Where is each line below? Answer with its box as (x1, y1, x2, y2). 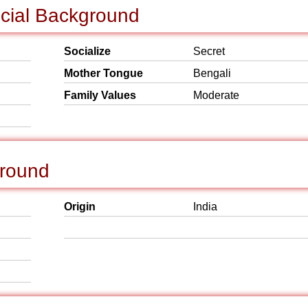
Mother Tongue (64, 67, 143, 79)
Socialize (64, 45, 111, 57)
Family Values (64, 89, 136, 101)
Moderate (193, 89, 239, 101)
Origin (64, 201, 96, 212)
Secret (193, 45, 225, 57)
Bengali (193, 67, 231, 79)
